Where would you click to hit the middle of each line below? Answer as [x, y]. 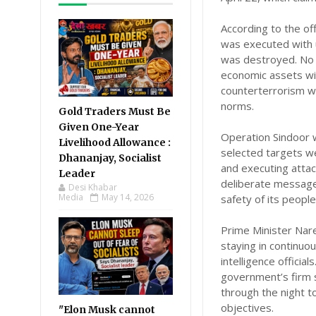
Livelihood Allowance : [115, 142]
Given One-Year [99, 127]
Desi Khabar [93, 187]
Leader [77, 174]
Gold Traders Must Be [115, 111]
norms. [238, 106]
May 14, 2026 [128, 197]
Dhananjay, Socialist [110, 158]
